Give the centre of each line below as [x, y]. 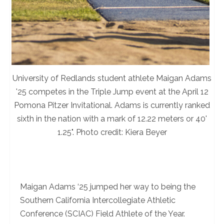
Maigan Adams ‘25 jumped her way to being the [108, 187]
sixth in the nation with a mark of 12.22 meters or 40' [112, 119]
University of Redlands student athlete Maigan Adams [112, 78]
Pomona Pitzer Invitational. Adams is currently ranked [112, 105]
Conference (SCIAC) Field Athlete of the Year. [102, 214]
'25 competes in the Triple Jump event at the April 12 [112, 92]
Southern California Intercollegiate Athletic [98, 200]
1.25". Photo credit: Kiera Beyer [112, 132]
